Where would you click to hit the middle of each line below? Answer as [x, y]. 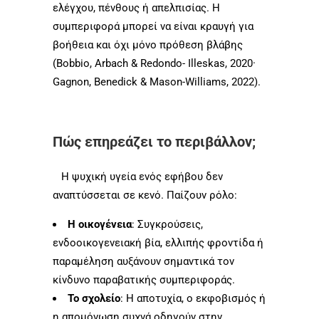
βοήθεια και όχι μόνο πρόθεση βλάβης [148, 45]
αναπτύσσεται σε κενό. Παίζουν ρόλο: [145, 195]
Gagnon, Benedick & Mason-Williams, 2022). [157, 82]
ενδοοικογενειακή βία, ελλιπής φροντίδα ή [158, 242]
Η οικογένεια [100, 224]
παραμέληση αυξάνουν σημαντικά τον [143, 261]
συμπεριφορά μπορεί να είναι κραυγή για [153, 26]
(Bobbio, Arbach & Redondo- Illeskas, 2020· [154, 63]
